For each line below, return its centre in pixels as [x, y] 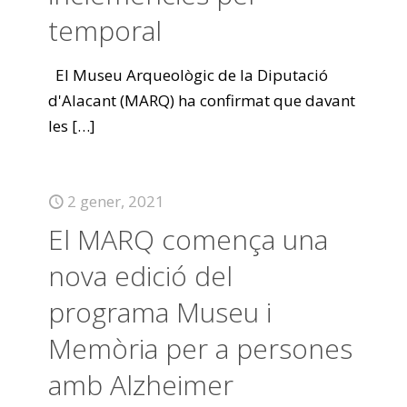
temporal [105, 30]
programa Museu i [160, 312]
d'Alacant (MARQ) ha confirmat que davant [202, 100]
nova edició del [140, 276]
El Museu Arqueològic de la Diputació [188, 75]
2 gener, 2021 [116, 201]
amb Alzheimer [141, 385]
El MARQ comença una [188, 239]
